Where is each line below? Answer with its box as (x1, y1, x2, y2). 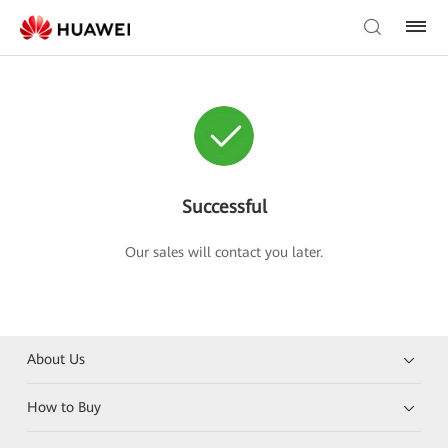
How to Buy (27, 399, 102, 415)
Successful (181, 196, 267, 217)
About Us (27, 351, 86, 367)
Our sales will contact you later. (125, 244, 323, 260)
